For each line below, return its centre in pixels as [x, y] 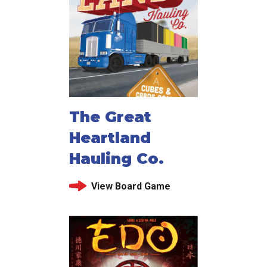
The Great [110, 117]
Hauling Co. [117, 158]
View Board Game [131, 186]
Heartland [110, 137]
